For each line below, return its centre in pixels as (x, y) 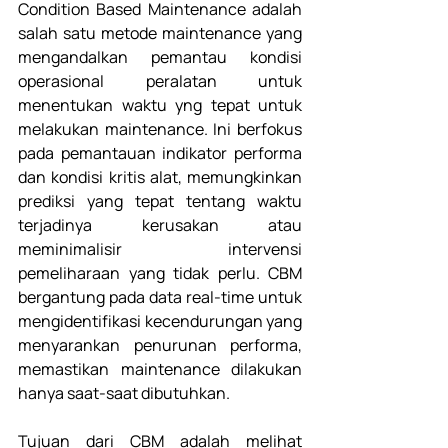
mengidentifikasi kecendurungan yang (160, 321)
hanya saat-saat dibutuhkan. (125, 393)
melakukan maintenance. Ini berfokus (160, 129)
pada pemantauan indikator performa (160, 153)
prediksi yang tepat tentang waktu (160, 201)
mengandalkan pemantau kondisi (160, 57)
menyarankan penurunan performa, (160, 345)
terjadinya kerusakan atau (160, 225)
